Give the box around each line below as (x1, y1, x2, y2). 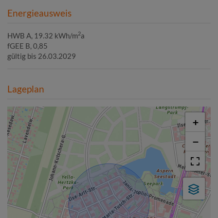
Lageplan (7, 83, 44, 94)
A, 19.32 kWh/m (26, 31, 78, 40)
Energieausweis (7, 7, 72, 18)
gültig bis (7, 51, 36, 60)
